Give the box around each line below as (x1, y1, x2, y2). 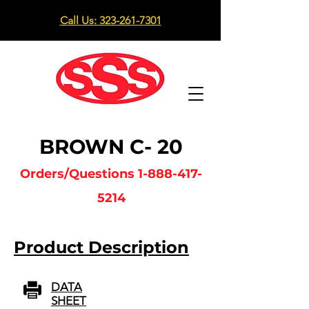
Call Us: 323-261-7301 (59, 14, 161, 27)
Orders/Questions (20, 166, 138, 181)
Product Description (14, 237, 189, 257)
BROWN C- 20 (39, 134, 183, 159)
